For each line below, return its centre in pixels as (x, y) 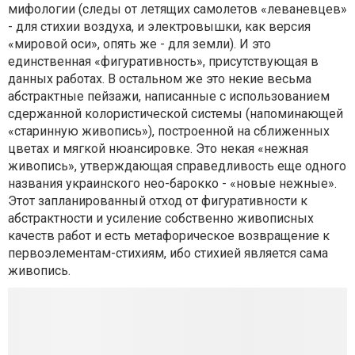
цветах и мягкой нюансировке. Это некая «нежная (158, 149)
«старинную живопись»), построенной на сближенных (169, 131)
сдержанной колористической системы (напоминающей (176, 114)
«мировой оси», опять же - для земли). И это (139, 44)
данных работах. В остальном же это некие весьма (160, 79)
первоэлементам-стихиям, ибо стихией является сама (168, 253)
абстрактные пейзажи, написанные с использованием (169, 96)
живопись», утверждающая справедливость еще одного (177, 166)
